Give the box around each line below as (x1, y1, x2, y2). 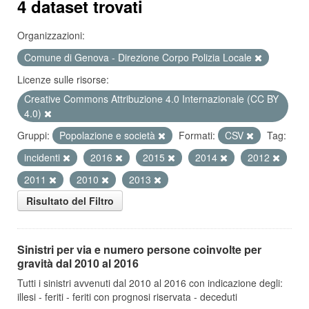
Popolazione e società (59, 128, 158, 142)
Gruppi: (17, 128, 50, 142)
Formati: (179, 128, 215, 142)
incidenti (24, 150, 63, 164)
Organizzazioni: (17, 28, 85, 42)
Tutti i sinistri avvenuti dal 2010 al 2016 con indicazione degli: (17, 276, 283, 290)
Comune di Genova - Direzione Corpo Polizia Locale (24, 50, 255, 64)
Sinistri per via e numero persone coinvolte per (17, 241, 261, 257)
